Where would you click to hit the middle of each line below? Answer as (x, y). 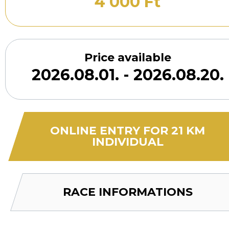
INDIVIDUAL (128, 142)
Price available (128, 58)
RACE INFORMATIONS (128, 192)
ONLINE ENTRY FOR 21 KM (128, 131)
